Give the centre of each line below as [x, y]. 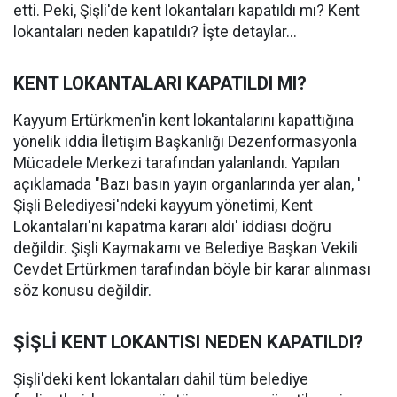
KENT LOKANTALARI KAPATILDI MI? [160, 84]
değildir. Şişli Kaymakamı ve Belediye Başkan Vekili [186, 249]
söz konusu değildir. [82, 291]
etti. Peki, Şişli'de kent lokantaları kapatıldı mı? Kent [187, 11]
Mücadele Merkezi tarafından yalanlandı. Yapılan [176, 163]
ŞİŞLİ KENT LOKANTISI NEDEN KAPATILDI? [188, 343]
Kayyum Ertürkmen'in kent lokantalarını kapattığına [183, 121]
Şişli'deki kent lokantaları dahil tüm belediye [161, 380]
